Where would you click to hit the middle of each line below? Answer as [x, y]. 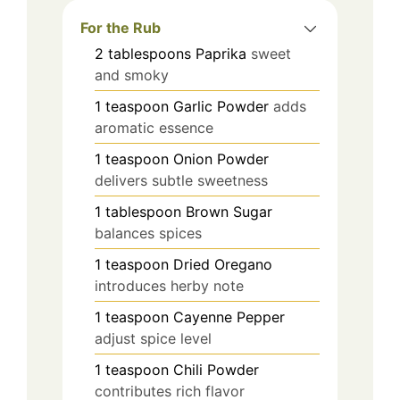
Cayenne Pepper [229, 317]
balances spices [148, 233]
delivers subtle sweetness [181, 180]
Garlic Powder [221, 106]
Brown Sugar [229, 211]
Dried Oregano [223, 264]
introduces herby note [169, 285]
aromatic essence [154, 127]
